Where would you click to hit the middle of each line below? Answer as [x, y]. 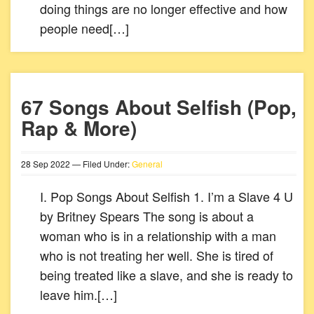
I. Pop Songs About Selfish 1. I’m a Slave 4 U [166, 196]
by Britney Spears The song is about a [147, 216]
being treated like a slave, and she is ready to [166, 275]
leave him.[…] [78, 294]
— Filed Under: [101, 164]
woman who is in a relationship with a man [158, 235]
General [147, 164]
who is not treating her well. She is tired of [157, 255]
